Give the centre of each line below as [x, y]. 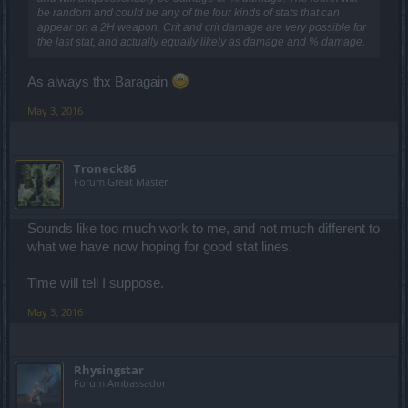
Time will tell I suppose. [96, 283]
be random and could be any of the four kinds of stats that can [189, 13]
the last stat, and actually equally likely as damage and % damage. [201, 42]
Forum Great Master [121, 181]
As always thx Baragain [99, 82]
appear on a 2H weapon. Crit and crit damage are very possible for [202, 28]
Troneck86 [105, 168]
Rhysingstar [109, 369]
